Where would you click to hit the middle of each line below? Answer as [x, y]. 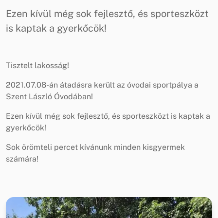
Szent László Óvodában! [49, 96]
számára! [22, 159]
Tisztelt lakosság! [37, 65]
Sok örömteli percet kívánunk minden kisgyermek [95, 147]
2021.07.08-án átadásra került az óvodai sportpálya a [102, 85]
